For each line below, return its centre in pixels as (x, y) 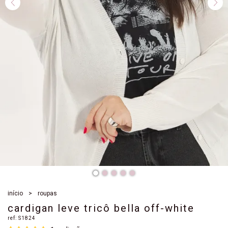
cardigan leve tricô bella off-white (101, 208)
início (15, 194)
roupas (47, 194)
